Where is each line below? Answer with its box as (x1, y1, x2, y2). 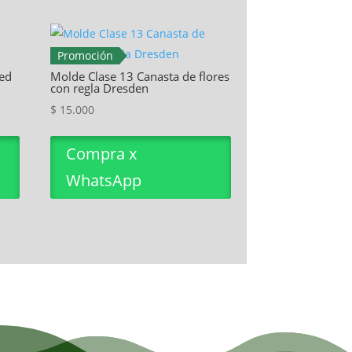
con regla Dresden (50, 79, 149, 96)
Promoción (57, 48, 113, 64)
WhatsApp (66, 170, 142, 192)
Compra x (66, 143, 137, 165)
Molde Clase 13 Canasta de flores (50, 68, 230, 84)
